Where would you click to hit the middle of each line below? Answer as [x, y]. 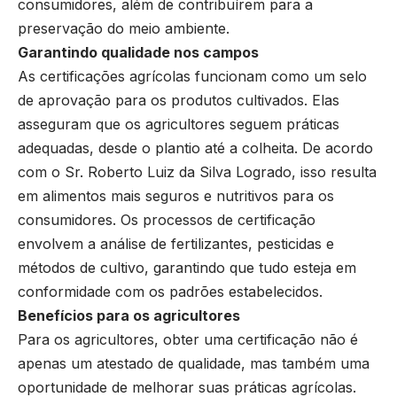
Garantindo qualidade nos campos [138, 53]
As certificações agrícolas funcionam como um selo [192, 77]
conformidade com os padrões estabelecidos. [170, 292]
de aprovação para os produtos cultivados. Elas [179, 101]
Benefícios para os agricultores [129, 316]
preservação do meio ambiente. [124, 29]
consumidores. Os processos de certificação [167, 220]
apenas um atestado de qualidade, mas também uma [194, 364]
